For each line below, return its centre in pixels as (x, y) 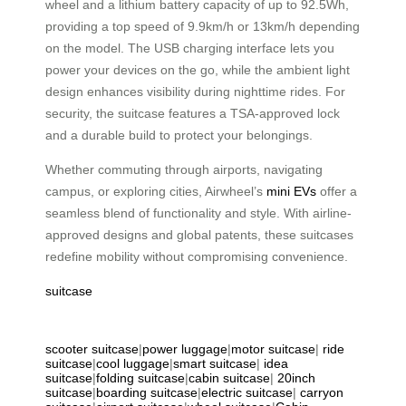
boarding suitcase (147, 392)
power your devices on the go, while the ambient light (198, 69)
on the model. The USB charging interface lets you (190, 48)
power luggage (185, 348)
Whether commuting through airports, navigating (184, 169)
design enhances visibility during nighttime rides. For (195, 91)
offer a (337, 191)
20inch (296, 377)
